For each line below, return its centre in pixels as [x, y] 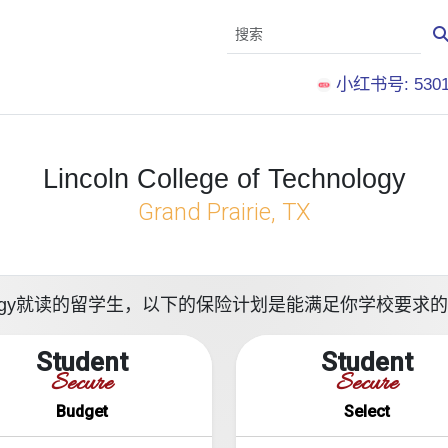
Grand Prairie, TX [224, 212]
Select [366, 411]
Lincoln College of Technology [224, 178]
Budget [81, 411]
